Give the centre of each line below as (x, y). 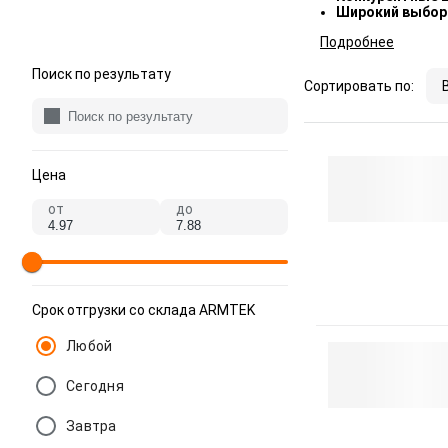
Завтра (91, 426)
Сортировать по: (359, 86)
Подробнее (357, 42)
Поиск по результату (101, 74)
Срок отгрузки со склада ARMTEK (143, 310)
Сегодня (95, 386)
